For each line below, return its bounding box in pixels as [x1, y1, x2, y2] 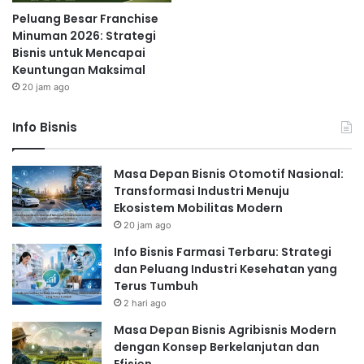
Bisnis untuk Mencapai [12, 44, 145, 61]
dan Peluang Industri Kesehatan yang [114, 260, 337, 277]
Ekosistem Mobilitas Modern [114, 199, 283, 216]
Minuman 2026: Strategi [12, 27, 156, 44]
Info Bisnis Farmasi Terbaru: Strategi [114, 243, 331, 260]
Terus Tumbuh [114, 277, 198, 294]
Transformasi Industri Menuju [114, 182, 289, 199]
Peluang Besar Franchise [12, 10, 158, 27]
